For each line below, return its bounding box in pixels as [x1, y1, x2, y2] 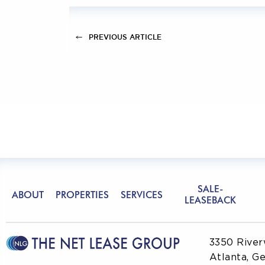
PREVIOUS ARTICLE [89, 33, 161, 41]
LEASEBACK [185, 196, 237, 206]
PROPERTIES [56, 190, 109, 201]
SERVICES [121, 190, 163, 201]
